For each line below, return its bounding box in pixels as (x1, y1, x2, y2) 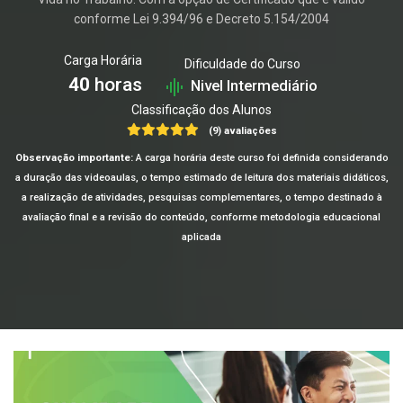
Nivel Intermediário (191, 76, 318, 94)
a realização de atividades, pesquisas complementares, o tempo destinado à (21, 192, 382, 203)
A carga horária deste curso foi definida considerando (132, 152, 389, 164)
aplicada (182, 231, 221, 243)
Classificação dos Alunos (131, 103, 272, 117)
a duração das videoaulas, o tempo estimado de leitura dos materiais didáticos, (14, 172, 389, 184)
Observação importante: (14, 152, 133, 164)
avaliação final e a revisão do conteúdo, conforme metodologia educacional (22, 211, 381, 223)
